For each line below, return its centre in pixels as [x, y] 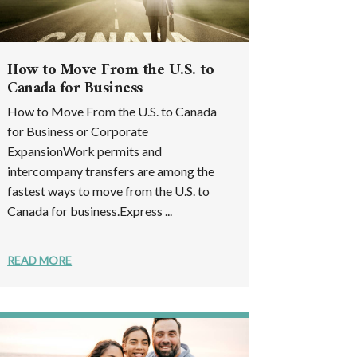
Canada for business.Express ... [90, 210]
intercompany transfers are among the [111, 171]
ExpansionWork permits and [85, 151]
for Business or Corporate [78, 131]
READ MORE [40, 260]
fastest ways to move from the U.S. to [109, 190]
